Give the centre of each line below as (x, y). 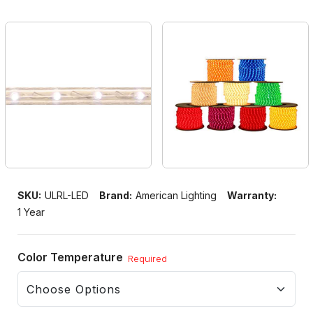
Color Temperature (72, 257)
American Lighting (176, 196)
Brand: (116, 196)
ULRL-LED (67, 196)
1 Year (31, 212)
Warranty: (252, 196)
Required (147, 259)
